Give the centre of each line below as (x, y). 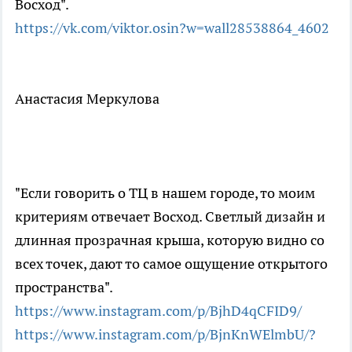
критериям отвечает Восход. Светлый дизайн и (170, 216)
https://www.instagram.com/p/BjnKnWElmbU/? (165, 334)
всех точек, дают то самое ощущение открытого (171, 263)
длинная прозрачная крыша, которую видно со (170, 240)
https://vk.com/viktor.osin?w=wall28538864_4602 (172, 27)
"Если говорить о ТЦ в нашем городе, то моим (165, 192)
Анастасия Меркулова (87, 98)
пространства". (64, 287)
